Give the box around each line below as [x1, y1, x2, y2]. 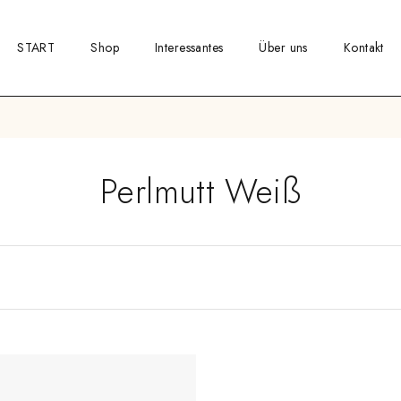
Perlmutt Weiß [100, 166, 301, 216]
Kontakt [343, 38, 384, 56]
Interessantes [155, 38, 224, 56]
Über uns [259, 38, 308, 56]
